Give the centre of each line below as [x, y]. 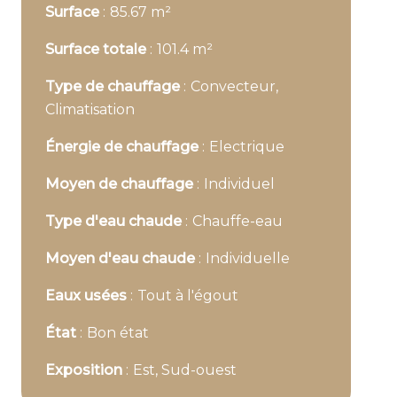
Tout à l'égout [188, 296]
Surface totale [97, 49]
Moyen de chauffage [121, 184]
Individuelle [248, 258]
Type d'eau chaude [115, 221]
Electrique [247, 147]
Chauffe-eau [237, 221]
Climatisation [90, 109]
